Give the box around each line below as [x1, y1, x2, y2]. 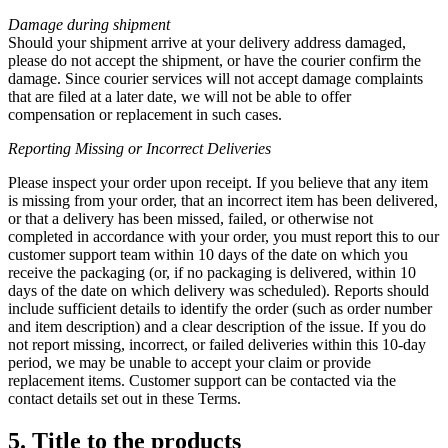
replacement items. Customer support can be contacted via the [8, 371, 396, 389]
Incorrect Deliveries [146, 139, 271, 157]
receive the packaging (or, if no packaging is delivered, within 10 [8, 263, 416, 281]
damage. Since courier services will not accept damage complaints [8, 69, 423, 87]
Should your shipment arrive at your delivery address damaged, [8, 33, 406, 51]
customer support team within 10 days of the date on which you [8, 245, 408, 263]
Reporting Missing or [8, 139, 142, 157]
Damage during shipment [8, 15, 170, 33]
